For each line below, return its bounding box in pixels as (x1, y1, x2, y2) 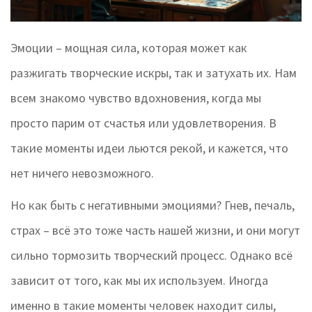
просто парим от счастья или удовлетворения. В (10, 115, 276, 132)
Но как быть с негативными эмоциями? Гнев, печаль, (10, 197, 295, 214)
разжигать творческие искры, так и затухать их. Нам (10, 65, 297, 81)
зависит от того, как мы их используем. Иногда (10, 272, 268, 289)
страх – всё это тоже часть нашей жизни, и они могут (10, 222, 300, 239)
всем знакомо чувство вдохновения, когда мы (10, 90, 261, 107)
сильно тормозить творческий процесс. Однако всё (10, 247, 292, 264)
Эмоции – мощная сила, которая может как (10, 40, 247, 56)
